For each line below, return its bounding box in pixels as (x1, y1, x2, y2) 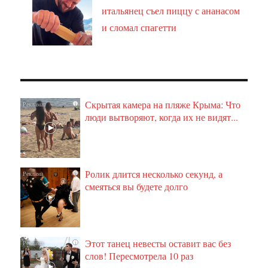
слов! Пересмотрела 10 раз (85, 249, 194, 262)
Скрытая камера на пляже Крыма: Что (85, 98, 241, 111)
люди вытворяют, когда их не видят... (85, 110, 239, 123)
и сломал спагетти (102, 20, 177, 33)
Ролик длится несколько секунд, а (85, 167, 223, 180)
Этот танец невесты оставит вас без (85, 236, 232, 249)
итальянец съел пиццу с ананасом (102, 4, 240, 17)
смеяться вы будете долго (85, 179, 188, 193)
